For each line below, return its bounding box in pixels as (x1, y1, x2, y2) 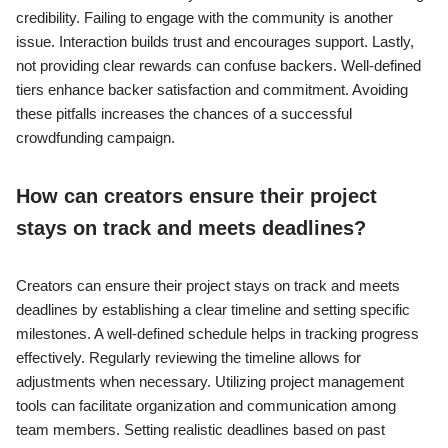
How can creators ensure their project (16, 185, 377, 208)
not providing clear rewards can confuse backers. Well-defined (16, 57, 421, 75)
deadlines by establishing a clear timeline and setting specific (16, 301, 410, 319)
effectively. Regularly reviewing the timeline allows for (16, 349, 361, 367)
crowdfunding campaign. (16, 129, 175, 147)
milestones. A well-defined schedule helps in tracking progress (16, 325, 419, 343)
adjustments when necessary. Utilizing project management (16, 373, 404, 391)
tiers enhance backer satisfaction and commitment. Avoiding (16, 81, 408, 99)
